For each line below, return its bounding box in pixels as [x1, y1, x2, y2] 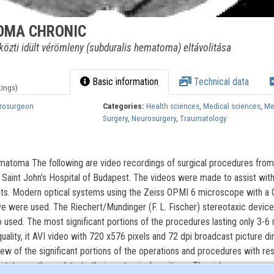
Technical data [191, 76, 250, 88]
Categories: [103, 101, 145, 111]
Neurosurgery [131, 113, 177, 124]
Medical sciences [203, 101, 261, 111]
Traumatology [180, 113, 228, 124]
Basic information [90, 76, 159, 88]
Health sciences [146, 101, 200, 111]
